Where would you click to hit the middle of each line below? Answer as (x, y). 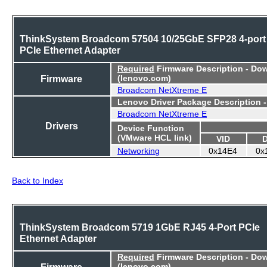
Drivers (62, 125)
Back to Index (38, 180)
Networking (139, 150)
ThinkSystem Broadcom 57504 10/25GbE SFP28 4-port (143, 38)
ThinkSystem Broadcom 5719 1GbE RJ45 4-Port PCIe (140, 226)
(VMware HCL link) (155, 137)
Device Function (151, 127)
